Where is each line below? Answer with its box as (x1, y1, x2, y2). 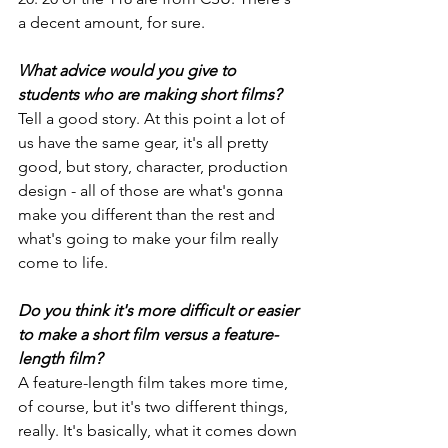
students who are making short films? (18, 85, 281, 105)
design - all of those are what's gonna (18, 181, 287, 201)
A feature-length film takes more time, (18, 373, 292, 393)
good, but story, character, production (18, 157, 292, 177)
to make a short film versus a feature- (18, 325, 278, 345)
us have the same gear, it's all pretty (18, 133, 272, 153)
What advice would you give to (18, 61, 240, 81)
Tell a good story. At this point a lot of (18, 109, 289, 129)
